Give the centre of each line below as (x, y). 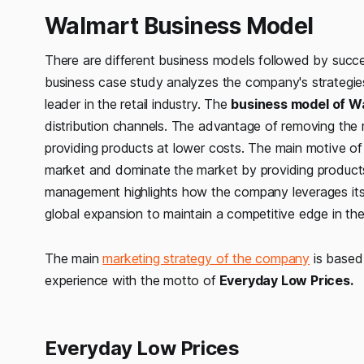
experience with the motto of (130, 280)
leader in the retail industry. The (138, 104)
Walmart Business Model (179, 26)
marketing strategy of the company (206, 258)
